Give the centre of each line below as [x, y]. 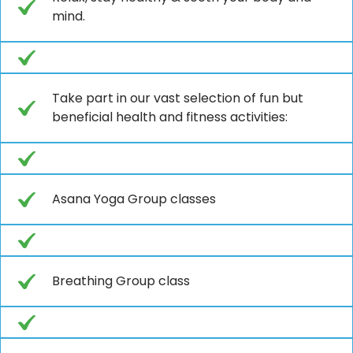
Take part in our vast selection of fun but [178, 98]
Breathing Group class [121, 281]
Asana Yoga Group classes [134, 199]
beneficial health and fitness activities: [170, 117]
